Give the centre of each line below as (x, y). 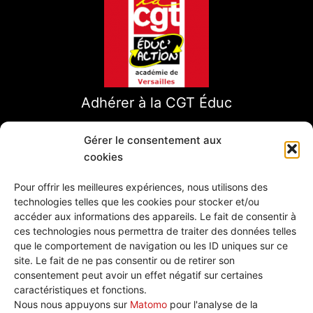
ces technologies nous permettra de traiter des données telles (155, 231)
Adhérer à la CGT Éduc (156, 103)
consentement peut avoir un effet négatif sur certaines (138, 275)
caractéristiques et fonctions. (80, 289)
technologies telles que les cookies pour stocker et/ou (137, 201)
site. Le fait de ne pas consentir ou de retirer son (124, 260)
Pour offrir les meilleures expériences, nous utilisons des (141, 187)
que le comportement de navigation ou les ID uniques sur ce (151, 245)
